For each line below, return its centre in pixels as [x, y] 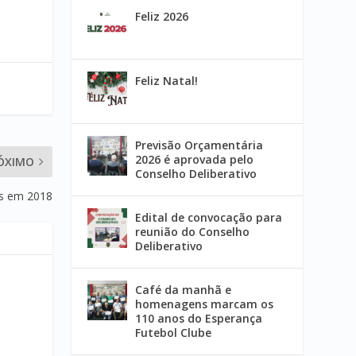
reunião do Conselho [193, 232]
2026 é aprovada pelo [195, 160]
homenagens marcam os [205, 304]
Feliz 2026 [162, 17]
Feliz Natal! [167, 81]
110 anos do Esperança [199, 319]
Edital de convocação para [209, 218]
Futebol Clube [174, 333]
